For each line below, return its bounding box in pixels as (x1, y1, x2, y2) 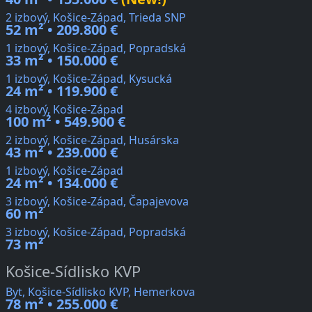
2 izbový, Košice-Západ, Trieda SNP (6, 10, 186, 26)
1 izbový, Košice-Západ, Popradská (6, 40, 186, 56)
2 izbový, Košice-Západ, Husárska (6, 132, 179, 148)
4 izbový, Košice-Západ (6, 102, 123, 118)
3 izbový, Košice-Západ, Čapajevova (6, 194, 189, 210)
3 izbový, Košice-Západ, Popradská (6, 224, 186, 240)
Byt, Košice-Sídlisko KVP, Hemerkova (6, 284, 195, 300)
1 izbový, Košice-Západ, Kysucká (6, 71, 172, 87)
